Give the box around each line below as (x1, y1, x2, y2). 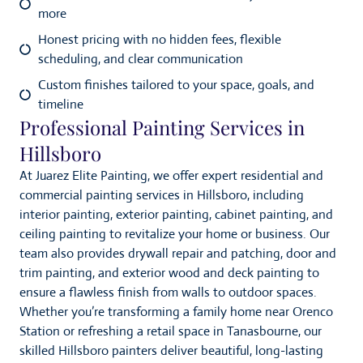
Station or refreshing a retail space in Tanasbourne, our (19, 322, 322, 340)
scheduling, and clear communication (37, 50, 243, 68)
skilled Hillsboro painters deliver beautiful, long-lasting (19, 342, 323, 360)
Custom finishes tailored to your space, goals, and (37, 76, 314, 94)
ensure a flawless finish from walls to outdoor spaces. (19, 284, 317, 301)
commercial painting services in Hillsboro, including (19, 186, 304, 204)
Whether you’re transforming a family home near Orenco (19, 303, 333, 321)
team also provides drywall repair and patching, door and (19, 245, 336, 263)
